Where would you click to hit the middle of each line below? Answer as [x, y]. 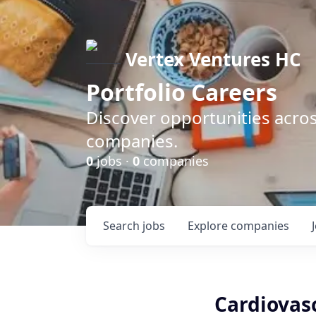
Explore [209, 226]
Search [123, 226]
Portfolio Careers [182, 92]
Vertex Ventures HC [213, 59]
